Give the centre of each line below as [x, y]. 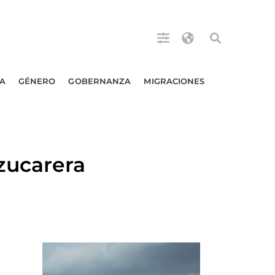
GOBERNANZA [100, 81]
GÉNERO [37, 81]
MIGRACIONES [174, 81]
